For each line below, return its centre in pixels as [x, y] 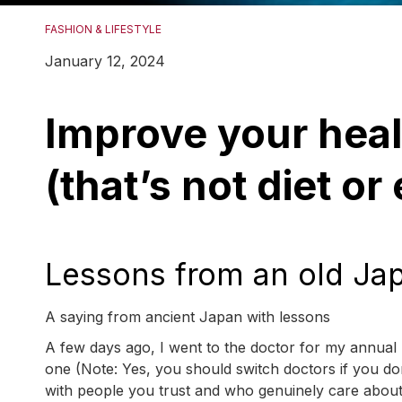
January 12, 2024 [105, 61]
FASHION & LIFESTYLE [103, 30]
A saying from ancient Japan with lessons [188, 317]
